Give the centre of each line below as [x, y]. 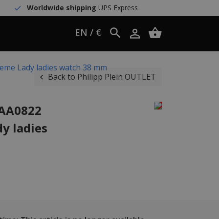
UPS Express [117, 8]
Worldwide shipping [61, 8]
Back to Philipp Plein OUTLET [102, 77]
